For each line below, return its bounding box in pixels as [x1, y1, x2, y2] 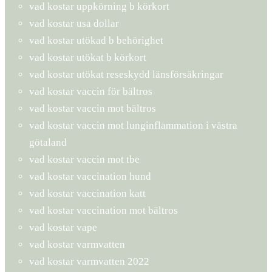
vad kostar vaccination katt [29, 187, 146, 199]
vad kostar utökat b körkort [29, 51, 146, 63]
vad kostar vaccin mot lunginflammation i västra [29, 119, 237, 131]
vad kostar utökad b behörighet [29, 34, 163, 46]
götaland [29, 136, 67, 148]
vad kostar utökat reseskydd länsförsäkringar [29, 68, 223, 80]
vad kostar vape [29, 221, 97, 233]
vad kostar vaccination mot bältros [29, 204, 178, 216]
